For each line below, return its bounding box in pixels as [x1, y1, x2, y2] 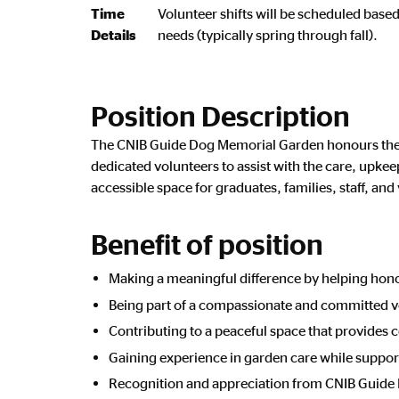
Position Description [91, 100, 350, 133]
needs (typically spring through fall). [158, 27, 380, 44]
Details [91, 27, 136, 44]
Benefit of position [91, 228, 323, 261]
